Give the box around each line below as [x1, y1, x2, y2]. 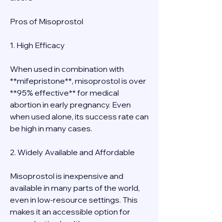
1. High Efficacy [10, 40, 65, 50]
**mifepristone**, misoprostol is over [10, 76, 146, 86]
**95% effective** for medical [10, 88, 119, 98]
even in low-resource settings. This [10, 195, 138, 205]
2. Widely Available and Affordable [10, 147, 135, 157]
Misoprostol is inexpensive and [10, 171, 123, 181]
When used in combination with [10, 64, 124, 74]
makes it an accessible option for [10, 207, 130, 217]
